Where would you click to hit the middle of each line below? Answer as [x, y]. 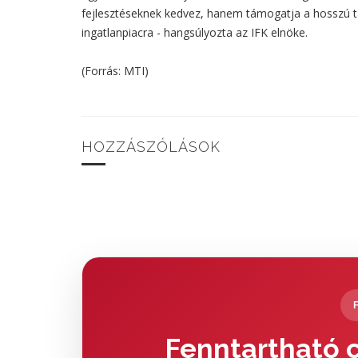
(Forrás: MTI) [115, 71]
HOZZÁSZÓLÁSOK [151, 147]
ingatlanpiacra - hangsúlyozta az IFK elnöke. [195, 33]
